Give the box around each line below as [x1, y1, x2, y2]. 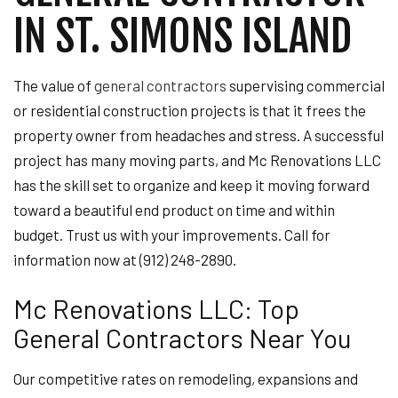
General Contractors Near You [13, 322, 352, 354]
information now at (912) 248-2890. [13, 251, 236, 268]
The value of [13, 76, 94, 94]
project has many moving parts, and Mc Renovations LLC [13, 151, 381, 169]
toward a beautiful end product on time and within [13, 201, 335, 219]
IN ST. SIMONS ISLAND [13, 10, 352, 63]
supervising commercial [227, 76, 385, 94]
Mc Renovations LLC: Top [13, 292, 299, 324]
